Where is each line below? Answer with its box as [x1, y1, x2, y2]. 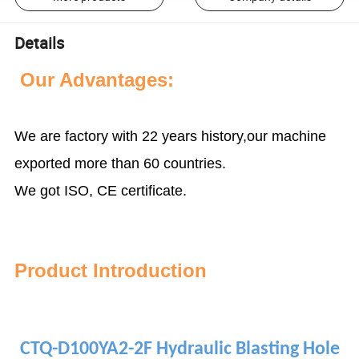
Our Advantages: [14, 68, 175, 91]
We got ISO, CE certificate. [14, 182, 188, 199]
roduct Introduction [27, 259, 208, 281]
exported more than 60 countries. [14, 155, 227, 171]
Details [14, 32, 65, 54]
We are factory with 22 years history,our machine [14, 127, 327, 144]
